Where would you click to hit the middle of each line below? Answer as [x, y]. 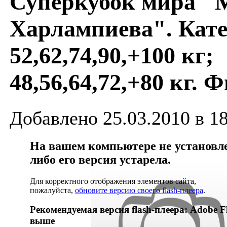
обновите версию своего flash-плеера [139, 190]
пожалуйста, [52, 190]
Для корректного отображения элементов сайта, [113, 181]
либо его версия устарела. [100, 159]
